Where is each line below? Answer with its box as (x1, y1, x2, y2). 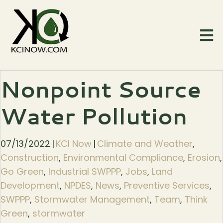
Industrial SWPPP (48, 165, 121, 178)
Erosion (188, 151, 220, 164)
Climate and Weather (97, 137, 193, 150)
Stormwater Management (34, 193, 150, 206)
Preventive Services (124, 179, 210, 192)
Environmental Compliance (63, 151, 183, 164)
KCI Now (56, 137, 92, 150)
